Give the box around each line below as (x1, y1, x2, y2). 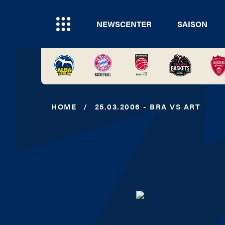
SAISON (177, 18, 207, 30)
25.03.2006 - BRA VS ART (94, 101, 200, 111)
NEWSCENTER (96, 18, 152, 30)
